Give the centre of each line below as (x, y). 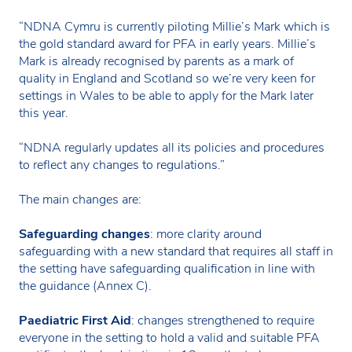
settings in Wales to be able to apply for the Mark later (166, 95)
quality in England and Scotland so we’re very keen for (167, 78)
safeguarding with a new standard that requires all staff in (176, 251)
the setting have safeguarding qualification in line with (167, 268)
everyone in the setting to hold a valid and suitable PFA (169, 337)
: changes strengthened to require (223, 320)
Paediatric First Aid (75, 320)
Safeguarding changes (84, 234)
